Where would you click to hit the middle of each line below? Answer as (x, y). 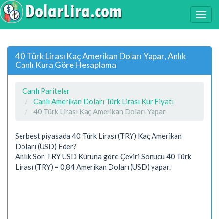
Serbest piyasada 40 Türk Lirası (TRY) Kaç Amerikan (99, 136)
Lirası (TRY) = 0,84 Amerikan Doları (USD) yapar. (93, 166)
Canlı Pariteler (46, 91)
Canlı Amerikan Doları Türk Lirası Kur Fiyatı (103, 101)
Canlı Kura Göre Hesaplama (66, 65)
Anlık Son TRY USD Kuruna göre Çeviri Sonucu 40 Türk (103, 156)
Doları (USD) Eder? (46, 146)
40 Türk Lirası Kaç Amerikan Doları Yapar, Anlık (101, 56)
